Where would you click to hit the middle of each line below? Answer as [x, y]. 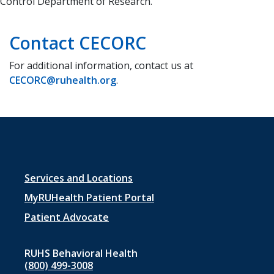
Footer [52, 182]
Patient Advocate [67, 217]
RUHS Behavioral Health [81, 254]
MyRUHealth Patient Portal [89, 198]
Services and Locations [79, 178]
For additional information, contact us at [101, 66]
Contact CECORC [78, 43]
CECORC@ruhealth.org [63, 80]
